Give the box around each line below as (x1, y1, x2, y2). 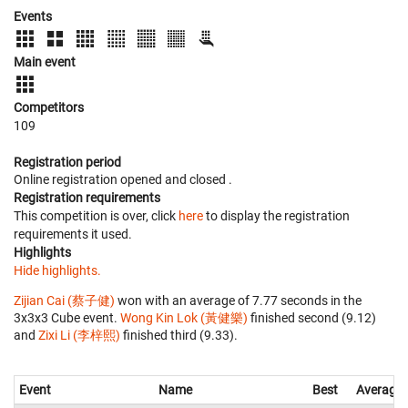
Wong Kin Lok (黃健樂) (120, 311, 248, 325)
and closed (165, 172, 229, 187)
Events (14, 9, 52, 24)
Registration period (14, 155, 121, 169)
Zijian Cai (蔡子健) (14, 293, 115, 308)
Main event (14, 55, 76, 69)
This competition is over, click (14, 209, 178, 223)
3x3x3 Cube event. (14, 311, 120, 325)
